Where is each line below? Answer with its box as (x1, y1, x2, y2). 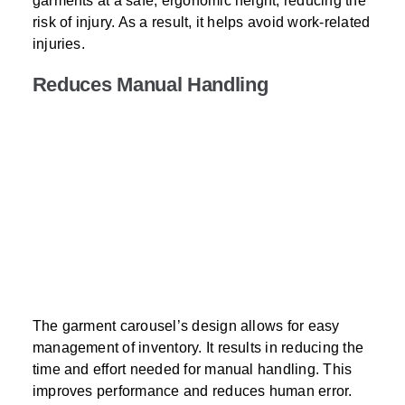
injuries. (32, 36, 85, 52)
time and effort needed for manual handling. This (32, 362, 353, 378)
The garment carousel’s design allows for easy (32, 318, 340, 334)
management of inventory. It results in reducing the (32, 340, 364, 356)
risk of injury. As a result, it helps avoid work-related (32, 14, 371, 31)
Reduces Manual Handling (32, 73, 268, 97)
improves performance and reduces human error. (32, 383, 353, 400)
